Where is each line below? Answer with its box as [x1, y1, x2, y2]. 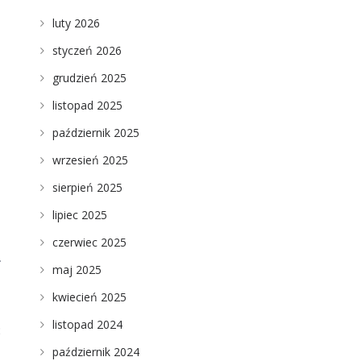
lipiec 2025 [52, 207, 107, 222]
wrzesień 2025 [52, 152, 128, 168]
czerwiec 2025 [52, 234, 127, 250]
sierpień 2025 [52, 180, 122, 195]
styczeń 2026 [52, 43, 122, 58]
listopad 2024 [52, 317, 122, 332]
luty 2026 [52, 15, 100, 31]
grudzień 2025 [52, 70, 127, 85]
